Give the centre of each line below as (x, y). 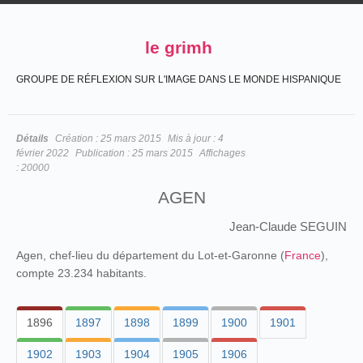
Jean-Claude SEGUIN (288, 226)
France (303, 255)
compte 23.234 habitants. (81, 273)
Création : (78, 139)
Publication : (104, 153)
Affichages (222, 153)
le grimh (179, 47)
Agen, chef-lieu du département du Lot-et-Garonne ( (150, 255)
